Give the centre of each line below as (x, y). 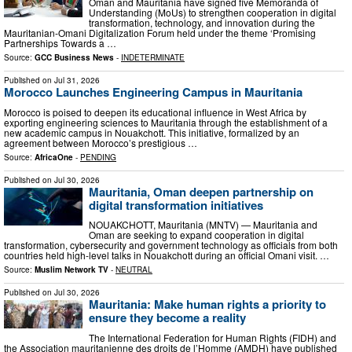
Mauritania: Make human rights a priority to (207, 304)
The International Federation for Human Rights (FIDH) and (213, 337)
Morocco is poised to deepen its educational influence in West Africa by (155, 112)
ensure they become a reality (167, 318)
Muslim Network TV (71, 270)
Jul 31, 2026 (77, 80)
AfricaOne (54, 157)
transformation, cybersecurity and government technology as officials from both (171, 245)
